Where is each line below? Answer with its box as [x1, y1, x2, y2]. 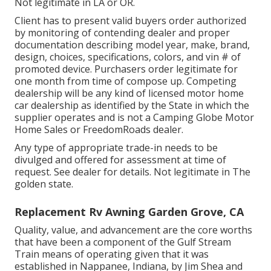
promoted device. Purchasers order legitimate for [15, 62, 238, 76]
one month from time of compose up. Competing [15, 74, 237, 88]
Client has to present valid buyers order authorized [15, 13, 246, 27]
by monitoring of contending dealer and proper [15, 25, 230, 39]
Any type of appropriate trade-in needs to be [15, 140, 218, 154]
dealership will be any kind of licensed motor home [15, 86, 244, 100]
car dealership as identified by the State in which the [15, 98, 249, 112]
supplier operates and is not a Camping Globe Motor [15, 110, 254, 124]
